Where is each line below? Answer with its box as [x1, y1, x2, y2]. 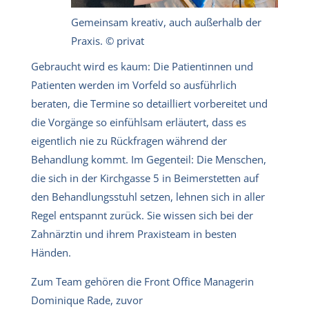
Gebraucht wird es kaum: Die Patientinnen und [31, 59, 253, 73]
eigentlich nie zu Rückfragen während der [31, 133, 227, 148]
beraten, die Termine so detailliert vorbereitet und [31, 96, 268, 110]
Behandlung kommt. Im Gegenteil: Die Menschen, [31, 152, 266, 166]
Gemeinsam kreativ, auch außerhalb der [71, 14, 261, 29]
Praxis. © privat [71, 33, 144, 48]
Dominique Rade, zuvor [31, 292, 143, 307]
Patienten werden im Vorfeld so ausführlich [31, 77, 237, 92]
